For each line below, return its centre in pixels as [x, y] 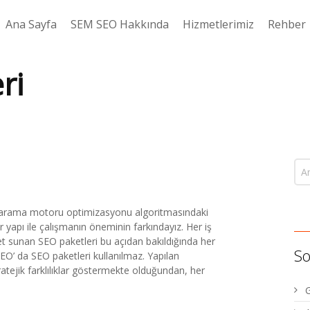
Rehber [287, 24]
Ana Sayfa [31, 24]
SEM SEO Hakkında [120, 24]
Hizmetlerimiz [218, 24]
